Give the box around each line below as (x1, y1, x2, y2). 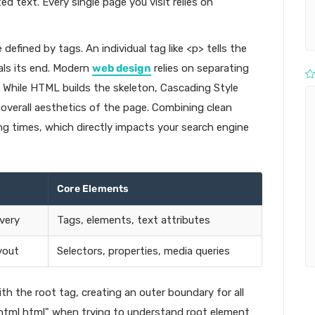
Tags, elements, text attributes (57, 214, 210, 226)
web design (92, 62, 151, 75)
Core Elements (57, 183, 129, 195)
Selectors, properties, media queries (57, 245, 230, 257)
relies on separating (151, 62, 249, 75)
